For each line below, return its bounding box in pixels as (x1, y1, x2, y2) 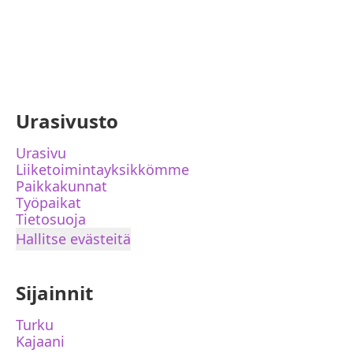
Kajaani (16, 332, 65, 351)
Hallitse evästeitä (16, 229, 131, 248)
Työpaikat (16, 193, 81, 212)
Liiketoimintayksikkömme (16, 160, 189, 179)
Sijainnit (16, 280, 93, 306)
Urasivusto (16, 108, 118, 134)
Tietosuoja (16, 210, 86, 229)
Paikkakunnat (16, 176, 107, 195)
